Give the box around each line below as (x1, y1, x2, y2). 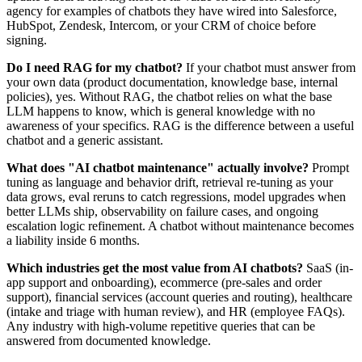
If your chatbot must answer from (183, 60, 356, 74)
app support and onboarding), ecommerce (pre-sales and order (6, 275, 322, 289)
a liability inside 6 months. (6, 233, 140, 247)
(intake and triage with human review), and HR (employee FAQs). (6, 304, 345, 318)
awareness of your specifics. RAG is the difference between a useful (6, 118, 354, 133)
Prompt (309, 160, 349, 175)
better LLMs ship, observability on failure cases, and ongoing (6, 204, 318, 218)
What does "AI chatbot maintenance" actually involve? (6, 160, 309, 175)
